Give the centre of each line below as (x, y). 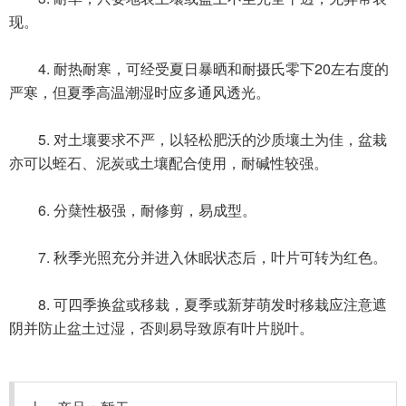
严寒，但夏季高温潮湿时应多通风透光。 (140, 92)
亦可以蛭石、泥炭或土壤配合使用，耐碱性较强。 (169, 162)
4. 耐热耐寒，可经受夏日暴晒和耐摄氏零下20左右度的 (199, 68)
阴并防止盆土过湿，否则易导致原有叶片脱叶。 (161, 327)
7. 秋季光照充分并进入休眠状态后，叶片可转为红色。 (198, 256)
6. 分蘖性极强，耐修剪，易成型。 (133, 209)
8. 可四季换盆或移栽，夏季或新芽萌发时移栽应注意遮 (198, 304)
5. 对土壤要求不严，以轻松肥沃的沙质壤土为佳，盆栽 (198, 139)
